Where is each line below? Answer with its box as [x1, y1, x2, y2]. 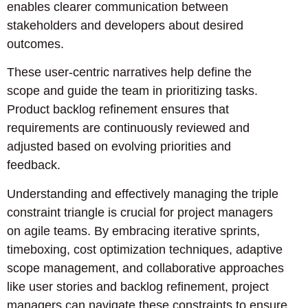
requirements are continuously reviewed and [7, 121, 250, 135]
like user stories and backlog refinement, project [7, 279, 269, 294]
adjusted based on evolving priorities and [7, 140, 231, 154]
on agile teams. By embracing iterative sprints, [7, 223, 260, 238]
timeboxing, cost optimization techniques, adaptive [7, 242, 283, 256]
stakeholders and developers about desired [7, 18, 243, 32]
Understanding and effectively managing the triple [7, 186, 278, 201]
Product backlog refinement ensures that [7, 102, 229, 117]
